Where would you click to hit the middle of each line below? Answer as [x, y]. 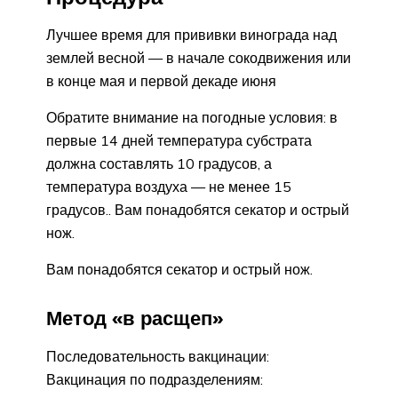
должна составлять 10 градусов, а [159, 164]
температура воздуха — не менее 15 [169, 187]
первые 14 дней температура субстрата [179, 141]
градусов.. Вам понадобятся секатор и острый [198, 210]
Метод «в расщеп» [135, 318]
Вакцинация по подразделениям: [155, 379]
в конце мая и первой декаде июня [161, 81]
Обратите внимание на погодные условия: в [192, 118]
